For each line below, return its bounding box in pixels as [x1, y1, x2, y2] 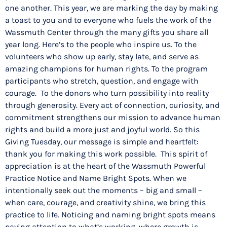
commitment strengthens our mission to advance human [5, 112, 220, 123]
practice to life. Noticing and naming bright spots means [5, 210, 215, 220]
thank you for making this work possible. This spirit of [5, 149, 207, 159]
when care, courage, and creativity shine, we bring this [5, 198, 206, 208]
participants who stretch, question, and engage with [5, 76, 199, 86]
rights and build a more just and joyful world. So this [5, 125, 200, 135]
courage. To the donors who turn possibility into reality [5, 88, 209, 98]
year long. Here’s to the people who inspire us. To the [5, 40, 197, 50]
